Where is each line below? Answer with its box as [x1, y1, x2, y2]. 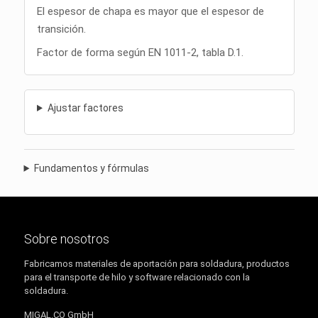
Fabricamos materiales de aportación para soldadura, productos [23, 258, 290, 269]
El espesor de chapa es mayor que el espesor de [37, 4, 265, 18]
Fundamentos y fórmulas [34, 162, 150, 174]
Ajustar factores [47, 102, 124, 114]
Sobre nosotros [23, 231, 109, 246]
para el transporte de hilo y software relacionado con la [23, 271, 250, 283]
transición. [37, 22, 87, 35]
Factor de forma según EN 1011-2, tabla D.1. [37, 45, 244, 59]
